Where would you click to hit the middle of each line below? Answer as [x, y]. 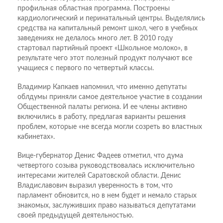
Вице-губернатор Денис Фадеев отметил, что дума [100, 156]
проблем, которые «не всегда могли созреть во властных [110, 127]
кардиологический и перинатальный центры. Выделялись [111, 19]
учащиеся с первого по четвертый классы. [86, 68]
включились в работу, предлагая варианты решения [102, 117]
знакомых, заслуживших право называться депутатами [107, 206]
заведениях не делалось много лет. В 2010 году [95, 39]
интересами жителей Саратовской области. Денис [99, 176]
